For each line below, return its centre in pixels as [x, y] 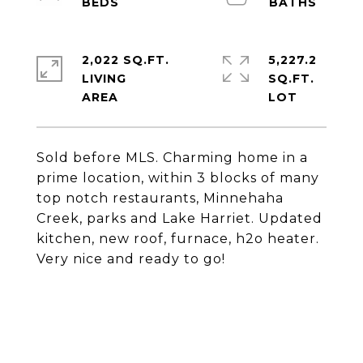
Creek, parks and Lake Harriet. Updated [179, 218]
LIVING [104, 79]
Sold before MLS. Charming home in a [172, 158]
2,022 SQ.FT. [126, 60]
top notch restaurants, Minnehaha [160, 198]
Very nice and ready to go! [131, 259]
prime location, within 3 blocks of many [178, 178]
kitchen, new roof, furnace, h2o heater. [178, 239]
